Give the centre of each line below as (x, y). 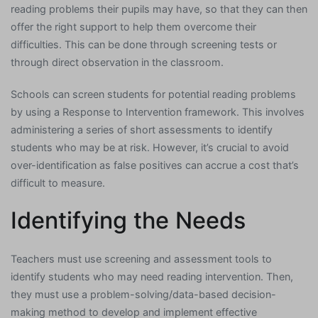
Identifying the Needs (128, 221)
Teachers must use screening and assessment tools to (141, 259)
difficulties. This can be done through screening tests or (144, 44)
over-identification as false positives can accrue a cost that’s (155, 165)
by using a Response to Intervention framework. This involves (158, 112)
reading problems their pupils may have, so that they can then (159, 9)
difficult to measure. (58, 183)
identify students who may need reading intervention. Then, (152, 277)
